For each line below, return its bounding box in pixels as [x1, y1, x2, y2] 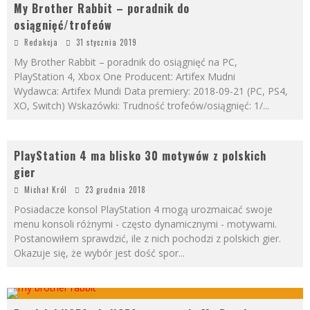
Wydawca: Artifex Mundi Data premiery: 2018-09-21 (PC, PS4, [14, 84, 288, 98]
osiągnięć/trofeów [14, 17, 112, 33]
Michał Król [24, 184, 67, 195]
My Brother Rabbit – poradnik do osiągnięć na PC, [14, 55, 237, 69]
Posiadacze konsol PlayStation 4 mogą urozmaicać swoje [14, 203, 273, 216]
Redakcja [24, 37, 58, 48]
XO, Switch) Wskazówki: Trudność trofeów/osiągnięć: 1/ [14, 99, 263, 112]
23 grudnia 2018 [85, 184, 146, 195]
